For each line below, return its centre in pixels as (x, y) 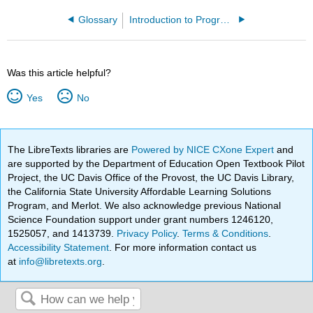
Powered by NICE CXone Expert (204, 149)
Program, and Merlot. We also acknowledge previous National (145, 205)
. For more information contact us (183, 247)
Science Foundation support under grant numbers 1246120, (141, 219)
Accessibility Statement (59, 247)
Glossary (98, 20)
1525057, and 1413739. (63, 233)
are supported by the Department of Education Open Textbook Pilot (156, 163)
